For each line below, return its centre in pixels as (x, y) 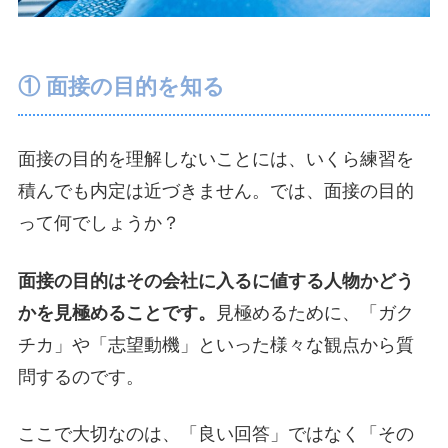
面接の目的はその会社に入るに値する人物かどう (216, 280)
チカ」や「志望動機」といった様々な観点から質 (216, 344)
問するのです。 (81, 376)
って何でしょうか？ (99, 223)
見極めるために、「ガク (315, 312)
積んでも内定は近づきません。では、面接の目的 (216, 191)
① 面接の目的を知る (121, 87)
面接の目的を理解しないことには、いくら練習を (216, 159)
